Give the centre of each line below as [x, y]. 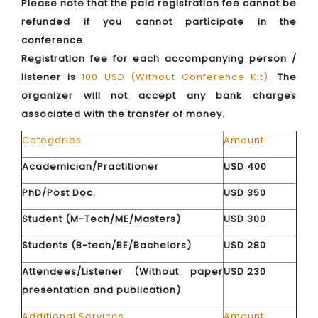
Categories [52, 140]
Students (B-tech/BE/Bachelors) [107, 245]
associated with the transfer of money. [123, 114]
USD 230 [245, 272]
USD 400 [245, 166]
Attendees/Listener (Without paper [122, 272]
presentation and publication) [102, 290]
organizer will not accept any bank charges [159, 95]
